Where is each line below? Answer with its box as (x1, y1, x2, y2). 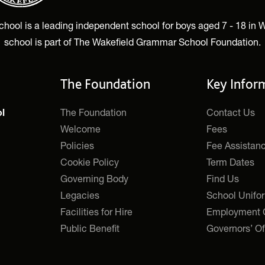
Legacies (60, 189, 100, 201)
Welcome (60, 122, 101, 134)
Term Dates (206, 156, 254, 167)
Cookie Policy (60, 156, 119, 167)
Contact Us (206, 106, 255, 118)
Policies (60, 139, 95, 151)
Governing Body (60, 172, 129, 184)
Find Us (206, 172, 239, 184)
